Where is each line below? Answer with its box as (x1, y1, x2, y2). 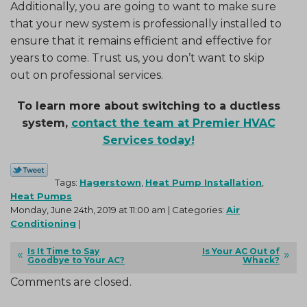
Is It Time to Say (27, 246, 99, 257)
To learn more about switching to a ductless (16, 99, 280, 113)
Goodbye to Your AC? (27, 255, 125, 266)
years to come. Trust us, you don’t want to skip (10, 51, 265, 64)
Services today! (102, 134, 195, 147)
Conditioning (10, 218, 76, 230)
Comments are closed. (10, 275, 132, 289)
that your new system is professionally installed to (10, 16, 282, 30)
